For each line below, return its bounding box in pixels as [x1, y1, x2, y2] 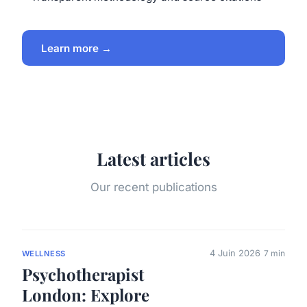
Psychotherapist [22, 263, 144, 286]
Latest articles [97, 147, 210, 171]
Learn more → [41, 41, 112, 55]
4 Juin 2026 [210, 248, 260, 259]
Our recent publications [90, 180, 217, 195]
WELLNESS [22, 249, 66, 259]
